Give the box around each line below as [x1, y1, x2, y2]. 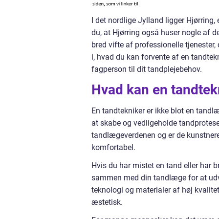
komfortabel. [91, 143, 135, 152]
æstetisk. [91, 197, 123, 207]
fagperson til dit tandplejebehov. [91, 65, 202, 74]
